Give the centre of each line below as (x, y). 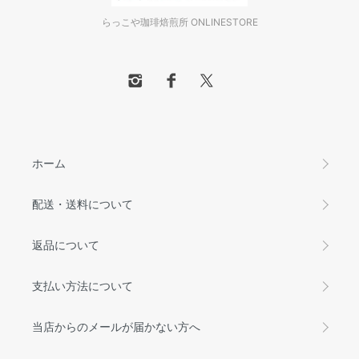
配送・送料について (83, 204)
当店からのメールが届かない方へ (116, 327)
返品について (66, 245)
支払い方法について (83, 286)
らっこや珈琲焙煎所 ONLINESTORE (179, 22)
